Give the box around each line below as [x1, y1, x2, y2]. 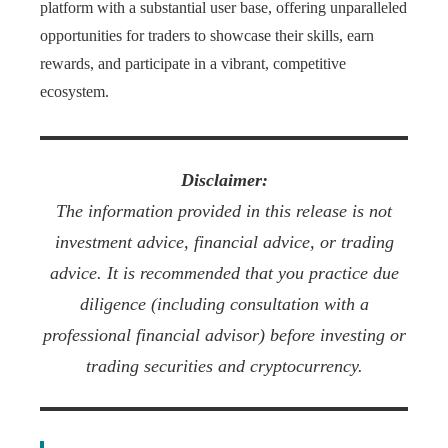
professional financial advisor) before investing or [42, 325, 406, 345]
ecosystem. [40, 83, 109, 100]
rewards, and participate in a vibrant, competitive [40, 55, 346, 72]
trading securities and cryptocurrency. [85, 356, 363, 376]
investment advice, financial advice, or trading [54, 232, 394, 252]
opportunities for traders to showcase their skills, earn [40, 27, 374, 44]
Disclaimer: [180, 170, 268, 190]
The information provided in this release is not [56, 201, 392, 221]
